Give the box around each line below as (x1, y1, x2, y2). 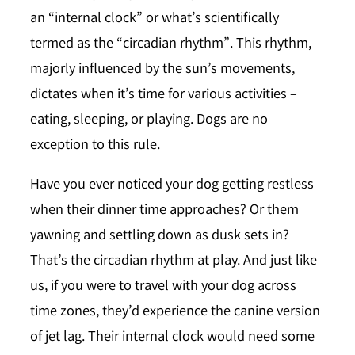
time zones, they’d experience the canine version (30, 302, 320, 324)
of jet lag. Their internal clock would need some (30, 327, 315, 349)
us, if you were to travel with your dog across (30, 277, 296, 299)
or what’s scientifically (143, 8, 279, 30)
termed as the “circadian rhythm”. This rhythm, (30, 33, 311, 55)
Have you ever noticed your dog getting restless (30, 175, 314, 197)
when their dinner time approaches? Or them (30, 200, 299, 223)
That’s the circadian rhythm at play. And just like (30, 251, 317, 273)
